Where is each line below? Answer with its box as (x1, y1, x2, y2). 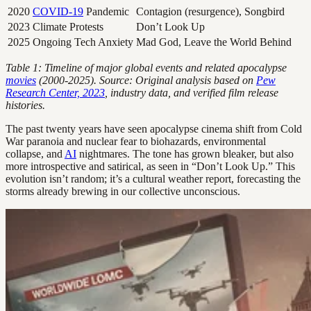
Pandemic (83, 5, 129, 17)
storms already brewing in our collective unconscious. (6, 185, 240, 197)
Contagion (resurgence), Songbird (136, 5, 285, 17)
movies (6, 74, 36, 86)
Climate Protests (33, 20, 103, 33)
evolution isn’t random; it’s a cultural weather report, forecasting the (6, 172, 301, 185)
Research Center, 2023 (6, 86, 105, 99)
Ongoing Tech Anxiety (33, 35, 133, 48)
